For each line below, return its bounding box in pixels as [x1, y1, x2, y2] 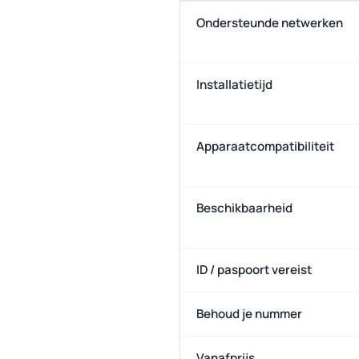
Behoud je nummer [196, 305, 302, 322]
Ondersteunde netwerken [196, 14, 343, 31]
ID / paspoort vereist [196, 261, 312, 278]
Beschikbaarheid [196, 200, 292, 216]
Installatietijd [196, 76, 272, 93]
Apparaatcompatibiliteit [196, 138, 334, 155]
